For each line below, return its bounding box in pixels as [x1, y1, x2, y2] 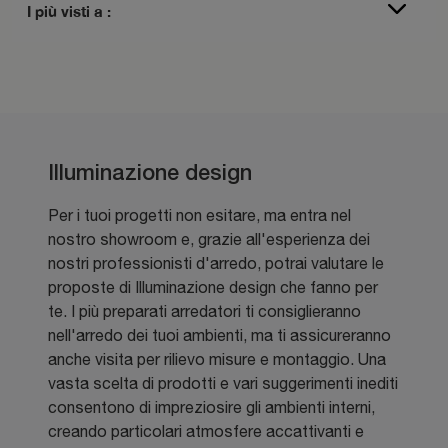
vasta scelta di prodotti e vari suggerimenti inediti [48, 373, 398, 392]
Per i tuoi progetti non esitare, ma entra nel [48, 205, 351, 224]
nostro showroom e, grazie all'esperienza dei [48, 229, 370, 248]
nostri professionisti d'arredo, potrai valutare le [48, 253, 384, 272]
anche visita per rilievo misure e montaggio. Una [48, 349, 386, 368]
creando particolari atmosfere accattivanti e [48, 421, 364, 440]
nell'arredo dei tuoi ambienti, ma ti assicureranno [48, 325, 391, 344]
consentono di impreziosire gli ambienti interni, [48, 397, 375, 416]
